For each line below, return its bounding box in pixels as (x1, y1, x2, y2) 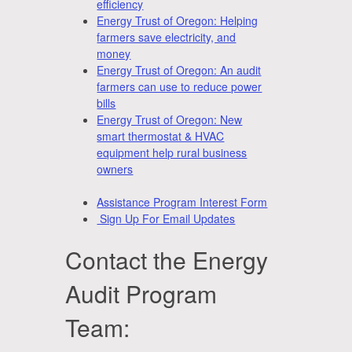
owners (97, 160, 134, 177)
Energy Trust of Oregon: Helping (97, 12, 258, 28)
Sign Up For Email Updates (97, 210, 236, 226)
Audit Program (65, 276, 218, 310)
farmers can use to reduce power (97, 78, 262, 94)
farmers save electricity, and (97, 28, 236, 45)
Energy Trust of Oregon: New (97, 111, 243, 127)
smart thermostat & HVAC (97, 127, 225, 144)
